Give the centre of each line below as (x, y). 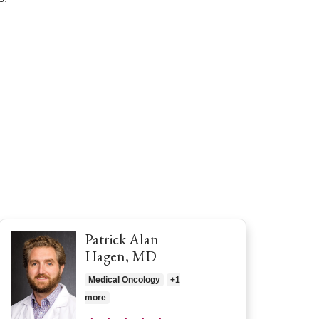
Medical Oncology (124, 279)
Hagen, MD (121, 256)
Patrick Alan (122, 239)
